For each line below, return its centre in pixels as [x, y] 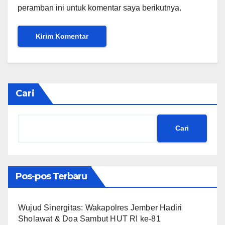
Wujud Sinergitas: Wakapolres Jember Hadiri [100, 207]
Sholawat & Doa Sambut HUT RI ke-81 [89, 218]
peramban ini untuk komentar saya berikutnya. [99, 8]
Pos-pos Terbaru [51, 176]
